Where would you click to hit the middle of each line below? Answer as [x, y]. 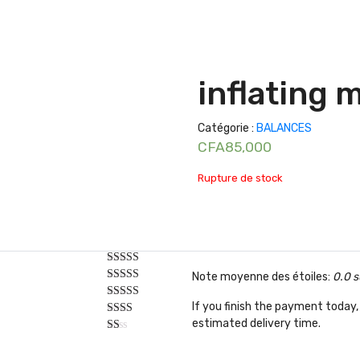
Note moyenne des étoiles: [262, 276]
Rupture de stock [241, 178]
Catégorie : [227, 128]
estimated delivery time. [256, 323]
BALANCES [284, 128]
